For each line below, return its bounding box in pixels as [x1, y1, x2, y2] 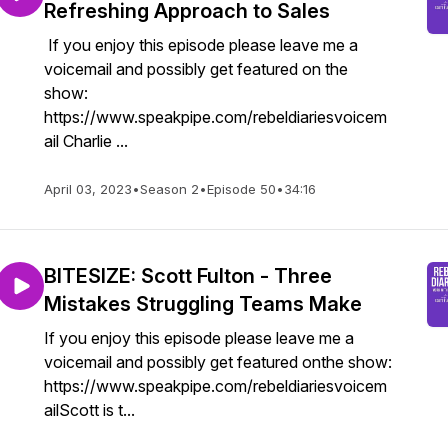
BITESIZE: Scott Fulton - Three [44, 264, 332, 288]
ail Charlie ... [44, 131, 128, 151]
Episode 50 [207, 181, 276, 197]
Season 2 [140, 181, 199, 197]
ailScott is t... [44, 400, 135, 420]
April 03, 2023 [44, 181, 132, 197]
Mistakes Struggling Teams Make [44, 292, 362, 316]
